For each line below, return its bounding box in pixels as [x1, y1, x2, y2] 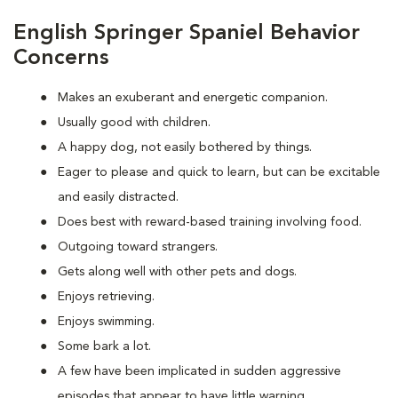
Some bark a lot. [58, 340, 151, 353]
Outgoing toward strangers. [58, 241, 218, 253]
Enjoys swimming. [58, 315, 155, 328]
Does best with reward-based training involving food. [58, 216, 362, 228]
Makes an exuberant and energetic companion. [58, 92, 328, 104]
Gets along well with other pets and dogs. [58, 266, 297, 278]
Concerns [13, 48, 108, 69]
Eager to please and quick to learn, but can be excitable [58, 166, 380, 179]
